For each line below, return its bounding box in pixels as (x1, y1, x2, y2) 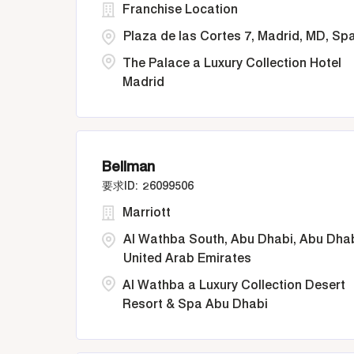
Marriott (122, 205, 171, 220)
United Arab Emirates (123, 250, 251, 265)
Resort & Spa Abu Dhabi (122, 296, 268, 311)
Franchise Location (122, 2, 238, 17)
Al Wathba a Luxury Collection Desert (122, 277, 345, 292)
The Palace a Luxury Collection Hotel (122, 55, 341, 70)
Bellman (102, 158, 155, 175)
